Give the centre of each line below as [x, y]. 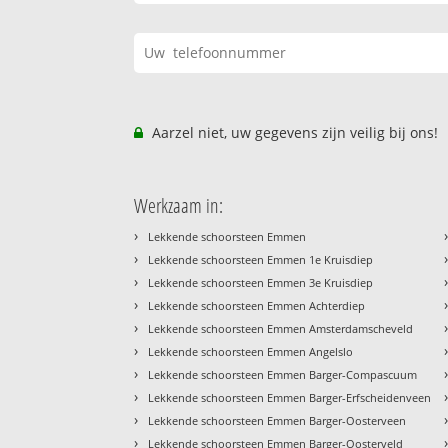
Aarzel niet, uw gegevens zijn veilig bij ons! [293, 133]
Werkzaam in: [179, 206]
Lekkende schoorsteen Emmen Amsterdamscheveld [281, 329]
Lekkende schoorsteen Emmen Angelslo [251, 352]
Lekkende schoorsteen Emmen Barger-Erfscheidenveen [290, 398]
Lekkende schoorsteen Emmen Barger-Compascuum [283, 375]
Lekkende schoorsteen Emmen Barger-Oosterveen [277, 421]
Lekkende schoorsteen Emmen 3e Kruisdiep [261, 283]
